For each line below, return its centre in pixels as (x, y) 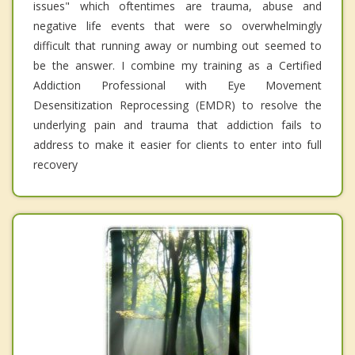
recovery (55, 165)
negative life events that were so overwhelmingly (177, 26)
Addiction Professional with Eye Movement (177, 86)
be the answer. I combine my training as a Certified (177, 66)
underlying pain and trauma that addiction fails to (177, 125)
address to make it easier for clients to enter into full (177, 145)
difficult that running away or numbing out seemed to (177, 46)
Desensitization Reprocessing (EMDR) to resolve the (177, 105)
